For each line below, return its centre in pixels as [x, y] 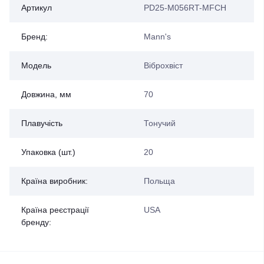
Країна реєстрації [55, 210]
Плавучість [42, 123]
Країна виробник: [55, 181]
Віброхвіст [163, 65]
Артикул [37, 8]
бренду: [36, 222]
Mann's [157, 37]
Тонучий [159, 123]
